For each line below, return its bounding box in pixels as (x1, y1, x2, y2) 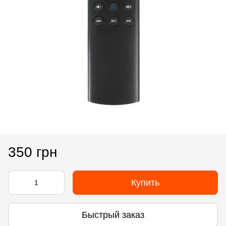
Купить (131, 178, 159, 188)
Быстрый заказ (82, 209, 144, 220)
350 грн (8, 144, 57, 160)
